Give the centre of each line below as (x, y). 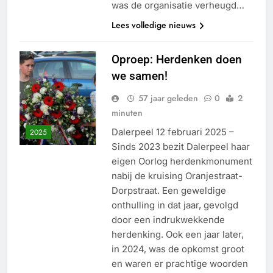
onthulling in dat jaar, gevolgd (175, 205)
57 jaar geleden (168, 98)
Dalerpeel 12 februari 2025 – (172, 132)
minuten (127, 113)
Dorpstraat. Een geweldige (168, 191)
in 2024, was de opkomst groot (178, 249)
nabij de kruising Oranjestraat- (177, 176)
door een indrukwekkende (168, 220)
